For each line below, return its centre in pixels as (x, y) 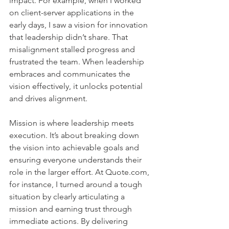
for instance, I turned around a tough (77, 184)
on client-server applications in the (73, 12)
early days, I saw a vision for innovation (79, 25)
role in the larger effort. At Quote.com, (80, 172)
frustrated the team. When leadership (78, 61)
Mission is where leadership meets (73, 123)
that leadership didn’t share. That (70, 37)
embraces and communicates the (71, 74)
